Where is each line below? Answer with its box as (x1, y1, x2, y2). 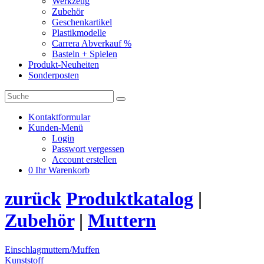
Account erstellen (52, 154, 117, 164)
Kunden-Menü (28, 123, 83, 133)
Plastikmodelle (52, 28, 106, 38)
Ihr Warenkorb (35, 165, 90, 175)
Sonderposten (28, 70, 79, 80)
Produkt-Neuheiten (28, 60, 99, 70)
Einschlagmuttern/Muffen (5, 244, 100, 255)
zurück (5, 188, 61, 210)
